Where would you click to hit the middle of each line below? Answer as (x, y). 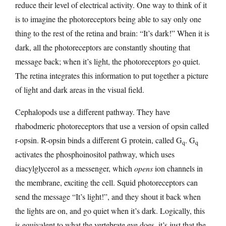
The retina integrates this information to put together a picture (112, 75)
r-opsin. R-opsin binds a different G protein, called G (99, 140)
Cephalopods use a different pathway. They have (93, 111)
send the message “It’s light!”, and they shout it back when (108, 196)
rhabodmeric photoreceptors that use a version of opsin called (112, 126)
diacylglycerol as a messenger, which (75, 168)
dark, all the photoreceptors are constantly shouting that (103, 47)
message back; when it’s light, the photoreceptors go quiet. (108, 61)
